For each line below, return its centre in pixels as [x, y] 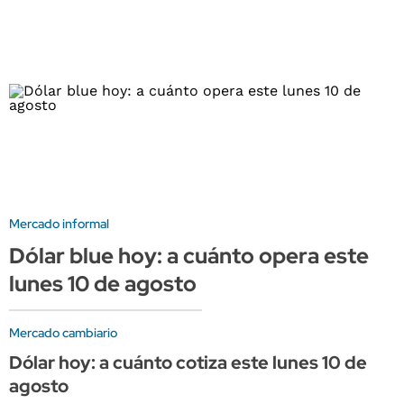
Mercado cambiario [63, 332]
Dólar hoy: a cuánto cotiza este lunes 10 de [188, 362]
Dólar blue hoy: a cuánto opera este [189, 255]
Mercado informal [59, 223]
